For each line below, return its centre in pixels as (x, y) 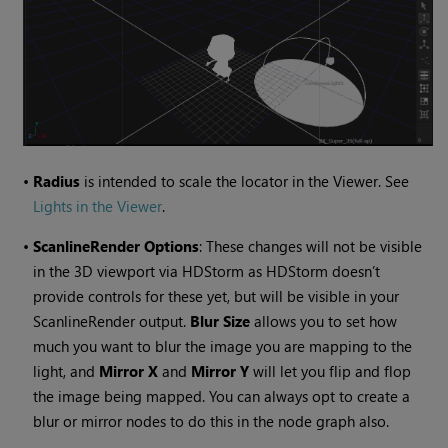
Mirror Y (220, 371)
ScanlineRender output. (112, 321)
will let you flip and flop (330, 371)
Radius (57, 181)
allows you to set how (324, 321)
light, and (66, 371)
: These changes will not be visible (311, 246)
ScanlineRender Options (116, 246)
